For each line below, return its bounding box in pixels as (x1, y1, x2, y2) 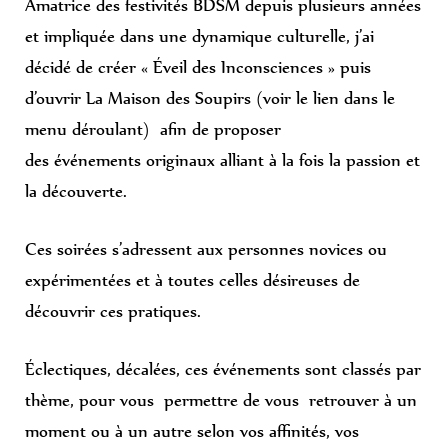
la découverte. (25, 178, 127, 203)
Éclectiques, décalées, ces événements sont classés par (25, 356, 421, 381)
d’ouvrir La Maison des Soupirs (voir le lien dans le (25, 85, 395, 110)
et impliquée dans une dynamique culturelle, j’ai (25, 23, 374, 48)
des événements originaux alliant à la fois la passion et (25, 147, 420, 172)
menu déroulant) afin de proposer (25, 116, 281, 141)
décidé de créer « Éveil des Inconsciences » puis (25, 54, 371, 79)
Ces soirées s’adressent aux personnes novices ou (25, 236, 387, 261)
